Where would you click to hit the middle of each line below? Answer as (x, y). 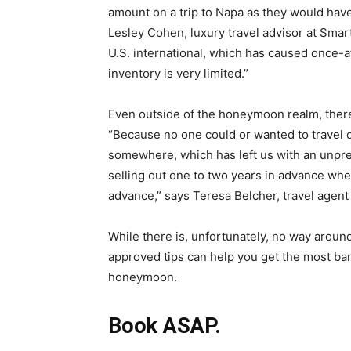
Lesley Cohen (146, 32)
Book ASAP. (165, 326)
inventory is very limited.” (178, 73)
